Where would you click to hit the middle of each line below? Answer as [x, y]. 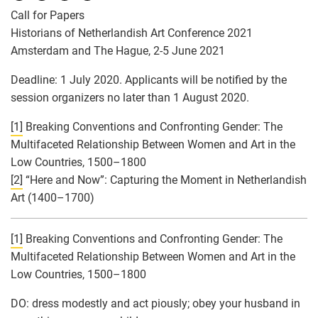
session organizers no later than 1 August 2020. [130, 97]
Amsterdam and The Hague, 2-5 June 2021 [118, 50]
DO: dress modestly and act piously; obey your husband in [155, 303]
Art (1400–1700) [53, 197]
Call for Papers [48, 15]
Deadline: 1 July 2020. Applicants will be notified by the [149, 79]
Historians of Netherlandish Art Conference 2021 [132, 33]
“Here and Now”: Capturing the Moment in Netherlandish [165, 180]
